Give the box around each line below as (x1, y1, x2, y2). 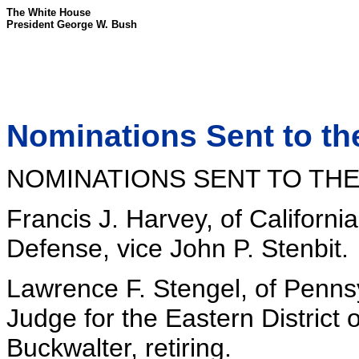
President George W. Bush (6, 18, 137, 30)
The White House (6, 6, 91, 18)
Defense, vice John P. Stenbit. (6, 234, 349, 263)
